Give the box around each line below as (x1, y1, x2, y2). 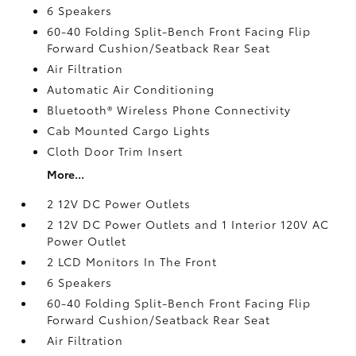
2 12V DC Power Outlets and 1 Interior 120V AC (47, 215, 330, 232)
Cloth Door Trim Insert (47, 142, 184, 159)
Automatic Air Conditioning (47, 80, 215, 97)
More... (47, 165, 85, 182)
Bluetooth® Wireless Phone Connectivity (47, 101, 292, 118)
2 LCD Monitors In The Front (47, 253, 218, 269)
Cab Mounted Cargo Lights (47, 122, 211, 138)
